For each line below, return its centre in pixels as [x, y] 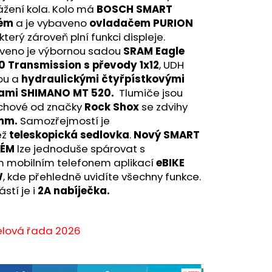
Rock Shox [110, 107]
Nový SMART [167, 134]
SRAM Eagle [154, 51]
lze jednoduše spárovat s [80, 148]
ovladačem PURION [140, 23]
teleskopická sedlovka [69, 134]
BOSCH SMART [133, 9]
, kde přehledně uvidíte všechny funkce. [102, 176]
